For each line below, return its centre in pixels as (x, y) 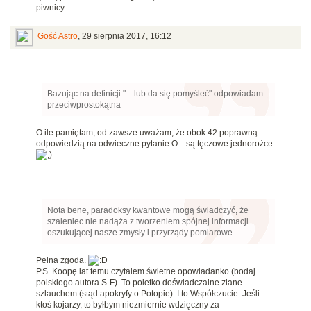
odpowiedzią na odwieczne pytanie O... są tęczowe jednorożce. (155, 144)
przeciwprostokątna (84, 105)
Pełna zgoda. (62, 261)
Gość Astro (58, 36)
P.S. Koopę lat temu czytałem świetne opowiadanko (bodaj (146, 272)
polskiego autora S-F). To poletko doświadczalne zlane (139, 283)
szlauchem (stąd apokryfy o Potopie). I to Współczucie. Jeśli (148, 294)
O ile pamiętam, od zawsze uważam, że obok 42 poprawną (147, 133)
